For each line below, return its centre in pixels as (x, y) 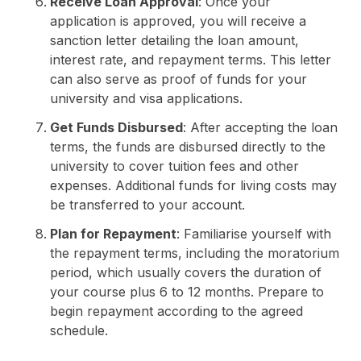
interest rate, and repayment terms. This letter (190, 59)
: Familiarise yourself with (253, 233)
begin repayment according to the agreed (176, 311)
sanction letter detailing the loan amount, (174, 40)
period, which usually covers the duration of (185, 272)
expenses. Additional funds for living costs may (193, 185)
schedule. (79, 330)
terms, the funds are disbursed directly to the (187, 146)
